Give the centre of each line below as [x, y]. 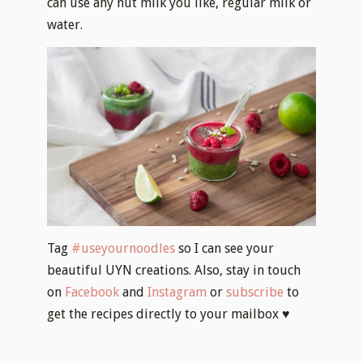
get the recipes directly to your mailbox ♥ [169, 314]
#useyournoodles [124, 248]
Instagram [177, 292]
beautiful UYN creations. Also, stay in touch [174, 270]
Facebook [92, 292]
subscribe [255, 292]
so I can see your [225, 248]
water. [65, 25]
